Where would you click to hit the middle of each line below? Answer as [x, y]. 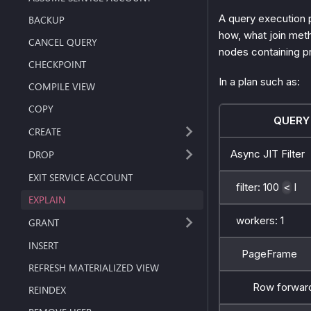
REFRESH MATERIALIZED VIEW [94, 267]
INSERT [44, 245]
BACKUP [47, 19]
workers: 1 [257, 220]
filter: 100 [256, 187]
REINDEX [48, 289]
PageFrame [264, 253]
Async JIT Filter [268, 153]
